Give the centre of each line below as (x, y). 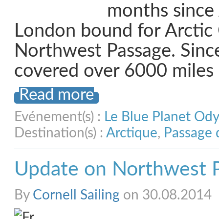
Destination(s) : (60, 133)
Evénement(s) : (59, 117)
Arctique (132, 133)
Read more (56, 95)
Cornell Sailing (76, 195)
